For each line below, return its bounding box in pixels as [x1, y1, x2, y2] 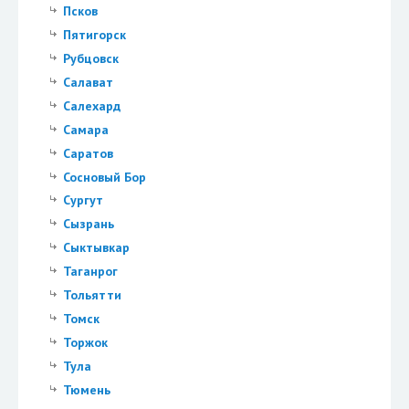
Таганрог [62, 263, 118, 280]
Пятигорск [62, 26, 126, 43]
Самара [62, 121, 109, 138]
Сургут [62, 192, 103, 209]
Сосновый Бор [62, 168, 146, 185]
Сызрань [62, 215, 114, 233]
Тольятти [62, 287, 121, 304]
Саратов [62, 144, 113, 162]
